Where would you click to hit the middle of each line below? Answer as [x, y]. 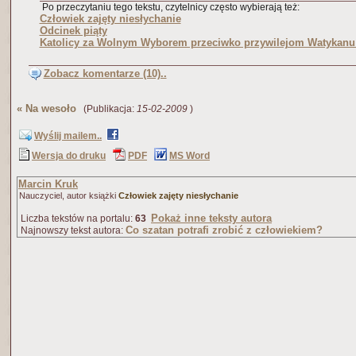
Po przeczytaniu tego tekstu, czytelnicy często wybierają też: [169, 7]
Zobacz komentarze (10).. [105, 74]
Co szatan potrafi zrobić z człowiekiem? [224, 230]
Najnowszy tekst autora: [72, 230]
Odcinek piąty [73, 31]
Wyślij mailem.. [68, 136]
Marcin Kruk [48, 184]
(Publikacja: [106, 109]
